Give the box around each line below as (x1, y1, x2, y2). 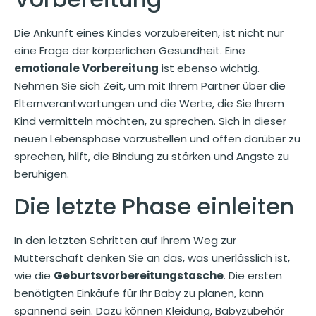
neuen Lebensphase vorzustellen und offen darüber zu (14, 131, 300, 147)
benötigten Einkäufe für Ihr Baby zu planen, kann (14, 285, 264, 300)
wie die (14, 267, 54, 283)
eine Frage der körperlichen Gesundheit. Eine (14, 43, 245, 59)
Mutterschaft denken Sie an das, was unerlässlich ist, (14, 250, 290, 265)
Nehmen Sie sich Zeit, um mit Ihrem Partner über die (14, 78, 286, 94)
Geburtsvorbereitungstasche (54, 267, 224, 283)
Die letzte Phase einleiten (14, 190, 294, 222)
